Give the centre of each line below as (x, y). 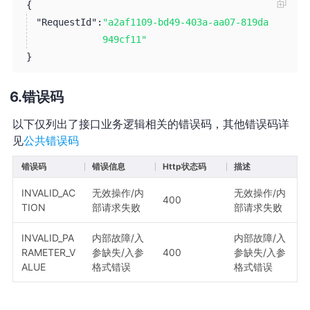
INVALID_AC (48, 192)
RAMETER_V (48, 252)
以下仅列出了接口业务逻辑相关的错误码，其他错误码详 (151, 124)
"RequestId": (69, 22)
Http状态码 (184, 166)
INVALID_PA (47, 237)
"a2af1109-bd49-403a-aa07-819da (185, 22)
